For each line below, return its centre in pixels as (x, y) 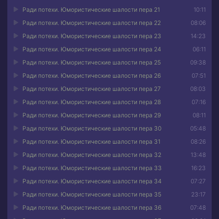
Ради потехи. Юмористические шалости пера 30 (92, 128)
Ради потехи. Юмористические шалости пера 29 (92, 115)
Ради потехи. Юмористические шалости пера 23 (92, 36)
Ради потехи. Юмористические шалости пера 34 (92, 181)
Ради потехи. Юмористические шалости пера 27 (92, 89)
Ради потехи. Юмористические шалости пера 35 (92, 194)
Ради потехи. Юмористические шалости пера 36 (92, 208)
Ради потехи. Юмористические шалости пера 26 (92, 76)
